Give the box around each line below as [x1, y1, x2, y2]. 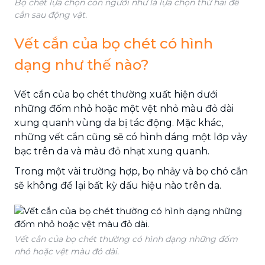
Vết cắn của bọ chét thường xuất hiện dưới [14, 88, 218, 100]
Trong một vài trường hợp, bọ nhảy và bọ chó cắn [14, 165, 248, 177]
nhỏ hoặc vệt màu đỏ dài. [14, 245, 119, 257]
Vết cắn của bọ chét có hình [14, 34, 213, 52]
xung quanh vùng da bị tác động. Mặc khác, [14, 117, 223, 128]
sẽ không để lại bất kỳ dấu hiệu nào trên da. [14, 179, 221, 191]
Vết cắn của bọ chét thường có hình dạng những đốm [14, 233, 238, 244]
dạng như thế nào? [14, 56, 149, 73]
